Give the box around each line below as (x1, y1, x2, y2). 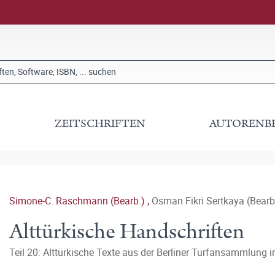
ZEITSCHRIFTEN (55, 115, 146, 132)
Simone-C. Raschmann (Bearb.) (9, 194, 147, 207)
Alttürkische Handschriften (9, 216, 244, 247)
